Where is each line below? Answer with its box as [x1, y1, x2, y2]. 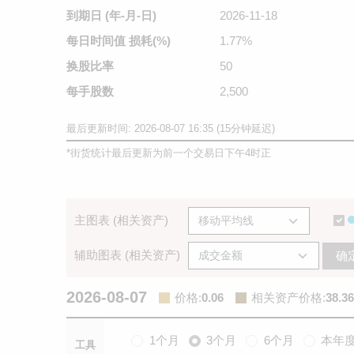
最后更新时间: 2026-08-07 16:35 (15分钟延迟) [66, 122, 275, 134]
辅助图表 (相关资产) [74, 248, 180, 262]
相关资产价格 [251, 291, 322, 304]
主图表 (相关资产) [74, 213, 168, 227]
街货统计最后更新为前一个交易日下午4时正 [70, 147, 271, 159]
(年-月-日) [105, 9, 156, 22]
